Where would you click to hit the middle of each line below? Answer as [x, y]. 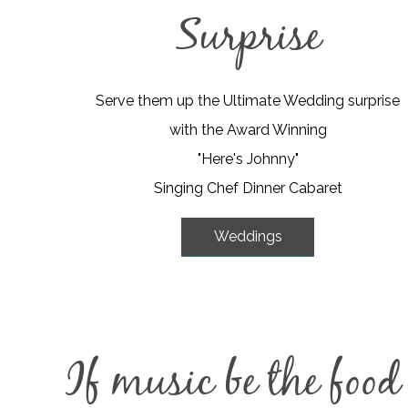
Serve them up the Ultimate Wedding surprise [248, 100]
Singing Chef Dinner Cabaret [248, 188]
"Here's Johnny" [248, 158]
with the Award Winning [248, 129]
